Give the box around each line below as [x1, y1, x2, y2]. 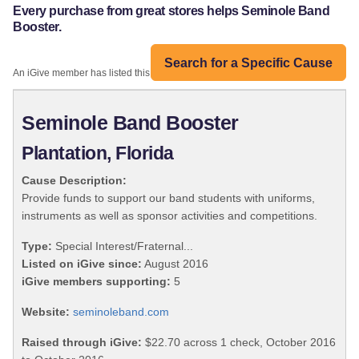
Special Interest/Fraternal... [52, 240, 193, 253]
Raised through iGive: [22, 336, 142, 349]
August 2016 [142, 257, 208, 271]
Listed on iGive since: [22, 257, 142, 271]
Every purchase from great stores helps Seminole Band [13, 4, 330, 18]
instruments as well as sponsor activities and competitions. [22, 209, 317, 223]
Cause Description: [22, 174, 127, 188]
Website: [22, 305, 70, 319]
